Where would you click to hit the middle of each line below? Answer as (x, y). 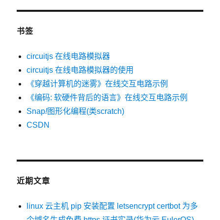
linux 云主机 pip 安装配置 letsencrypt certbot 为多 (112, 206)
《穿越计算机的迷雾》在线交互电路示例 (97, 84)
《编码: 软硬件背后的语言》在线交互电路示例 (107, 97)
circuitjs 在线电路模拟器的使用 (80, 70)
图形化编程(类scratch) (86, 111)
